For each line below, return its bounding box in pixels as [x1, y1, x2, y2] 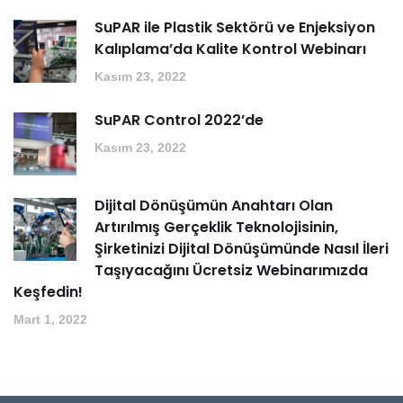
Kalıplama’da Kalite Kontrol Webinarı [94, 39, 366, 60]
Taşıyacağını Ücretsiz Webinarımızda [94, 260, 368, 282]
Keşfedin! [13, 282, 83, 303]
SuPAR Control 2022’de [94, 110, 264, 131]
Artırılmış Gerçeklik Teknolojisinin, [94, 217, 338, 238]
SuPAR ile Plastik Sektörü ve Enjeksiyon [94, 17, 375, 39]
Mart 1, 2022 [13, 312, 87, 327]
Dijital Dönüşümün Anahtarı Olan [94, 195, 333, 217]
